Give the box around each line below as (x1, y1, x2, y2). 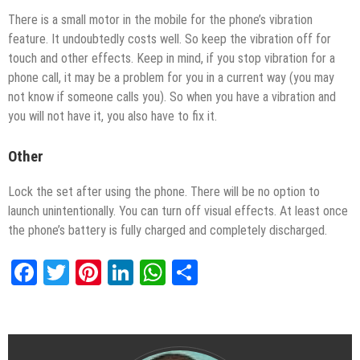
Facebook (37, 257, 132, 288)
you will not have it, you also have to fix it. (8, 108, 217, 124)
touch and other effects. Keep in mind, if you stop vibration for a (8, 50, 335, 66)
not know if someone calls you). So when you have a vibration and (8, 88, 336, 104)
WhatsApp (166, 257, 270, 288)
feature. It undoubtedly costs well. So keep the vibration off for (8, 31, 331, 47)
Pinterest (101, 257, 194, 288)
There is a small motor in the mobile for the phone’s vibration (8, 11, 313, 27)
